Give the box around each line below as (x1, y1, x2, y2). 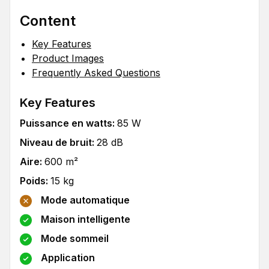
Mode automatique (41, 194, 130, 206)
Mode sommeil (41, 232, 109, 245)
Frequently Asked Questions (32, 67, 160, 79)
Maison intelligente (41, 213, 130, 226)
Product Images (32, 52, 104, 64)
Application (41, 252, 95, 264)
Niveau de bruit (20, 136, 92, 148)
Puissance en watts (20, 117, 112, 129)
